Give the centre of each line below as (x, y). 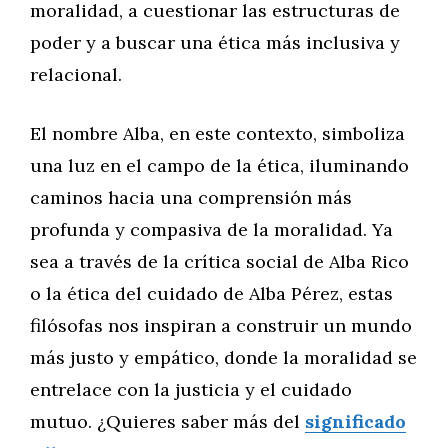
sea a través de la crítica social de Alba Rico (219, 261)
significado (355, 421)
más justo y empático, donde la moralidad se (223, 357)
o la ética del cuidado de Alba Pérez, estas (211, 293)
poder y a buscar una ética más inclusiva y (215, 42)
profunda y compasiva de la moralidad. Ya (211, 229)
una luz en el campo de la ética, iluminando (219, 165)
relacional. (76, 74)
